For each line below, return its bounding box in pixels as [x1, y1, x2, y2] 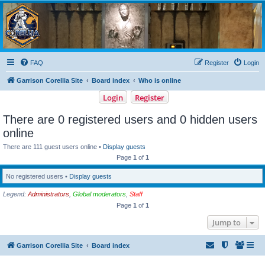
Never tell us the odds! [3, 26, 67, 33]
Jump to [212, 216, 241, 228]
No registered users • [6, 173, 69, 180]
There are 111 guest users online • [3, 143, 103, 150]
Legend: [3, 190, 28, 198]
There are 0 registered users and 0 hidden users [3, 112, 257, 126]
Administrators [28, 190, 69, 198]
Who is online [138, 76, 181, 84]
